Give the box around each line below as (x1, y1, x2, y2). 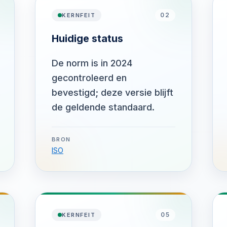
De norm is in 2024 (52, 58, 132, 68)
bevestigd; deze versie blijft (52, 87, 173, 98)
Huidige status (52, 32, 123, 45)
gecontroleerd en (52, 72, 127, 83)
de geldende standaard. (52, 102, 155, 112)
